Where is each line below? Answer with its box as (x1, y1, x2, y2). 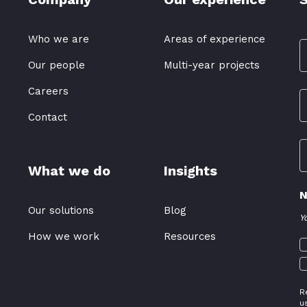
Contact (27, 111, 67, 123)
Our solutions (27, 204, 94, 217)
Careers (27, 85, 69, 97)
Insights (163, 162, 217, 179)
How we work (27, 230, 99, 243)
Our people (27, 59, 85, 71)
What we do (27, 162, 110, 179)
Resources (163, 230, 216, 243)
